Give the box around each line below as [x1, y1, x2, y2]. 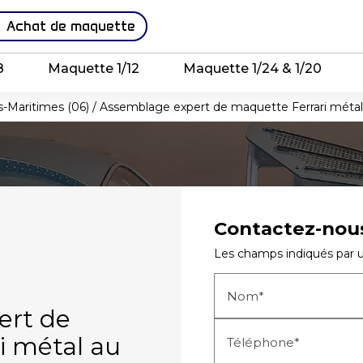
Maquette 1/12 [48, 60, 140, 76]
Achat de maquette [6, 17, 135, 34]
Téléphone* [227, 334, 300, 350]
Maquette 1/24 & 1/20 [182, 60, 322, 76]
